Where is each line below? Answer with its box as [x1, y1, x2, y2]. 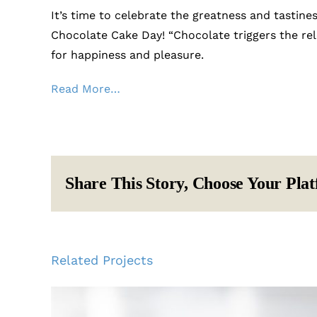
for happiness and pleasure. [50, 48, 204, 62]
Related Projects [51, 252, 153, 267]
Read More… [50, 82, 120, 96]
